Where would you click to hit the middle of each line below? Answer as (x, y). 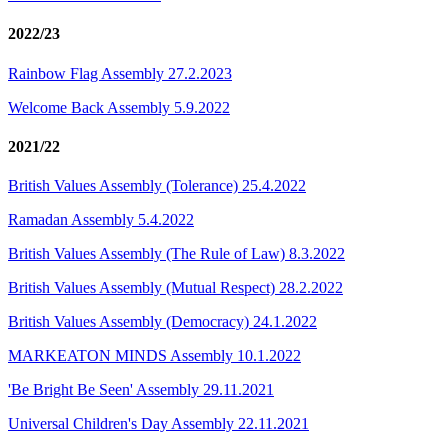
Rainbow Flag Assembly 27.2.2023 (120, 73)
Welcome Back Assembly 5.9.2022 (119, 107)
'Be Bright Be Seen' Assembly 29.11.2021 (141, 390)
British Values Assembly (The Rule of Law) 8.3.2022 (176, 254)
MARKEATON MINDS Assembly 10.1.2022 (154, 356)
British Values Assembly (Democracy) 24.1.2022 (162, 322)
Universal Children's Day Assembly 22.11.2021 (158, 424)
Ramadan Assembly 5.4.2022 (101, 220)
